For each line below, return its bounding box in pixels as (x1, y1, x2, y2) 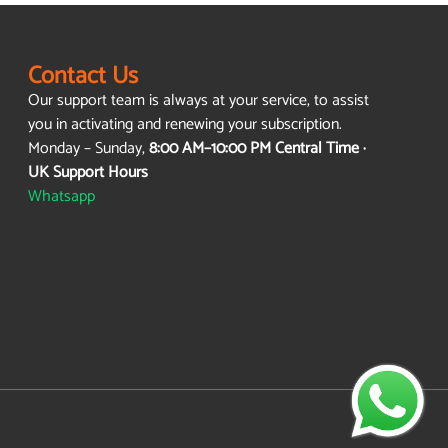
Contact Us (27, 57, 138, 97)
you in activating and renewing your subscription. (27, 111, 342, 139)
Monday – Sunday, (27, 135, 149, 163)
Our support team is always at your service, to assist (27, 87, 369, 115)
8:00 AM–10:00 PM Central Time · (148, 135, 366, 163)
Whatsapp (27, 183, 95, 211)
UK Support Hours (27, 159, 148, 187)
